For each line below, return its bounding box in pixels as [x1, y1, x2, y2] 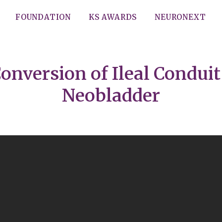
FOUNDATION [15, 12, 71, 22]
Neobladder [62, 85, 160, 107]
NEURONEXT [155, 12, 206, 22]
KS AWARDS [88, 12, 137, 22]
